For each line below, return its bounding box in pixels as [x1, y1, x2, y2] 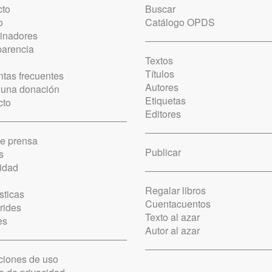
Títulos [145, 67, 174, 81]
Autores [145, 80, 178, 94]
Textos [145, 53, 173, 67]
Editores [145, 107, 181, 121]
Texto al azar [145, 210, 200, 224]
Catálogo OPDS [145, 15, 215, 29]
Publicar [145, 145, 181, 159]
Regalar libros [145, 183, 206, 197]
